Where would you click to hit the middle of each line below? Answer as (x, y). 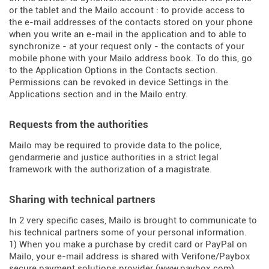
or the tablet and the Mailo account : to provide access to (127, 10)
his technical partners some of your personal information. (128, 232)
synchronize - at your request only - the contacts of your (127, 46)
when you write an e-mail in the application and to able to (128, 34)
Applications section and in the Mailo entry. (98, 94)
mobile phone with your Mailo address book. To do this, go (131, 58)
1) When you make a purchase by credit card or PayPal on (128, 244)
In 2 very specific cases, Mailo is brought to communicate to (133, 220)
